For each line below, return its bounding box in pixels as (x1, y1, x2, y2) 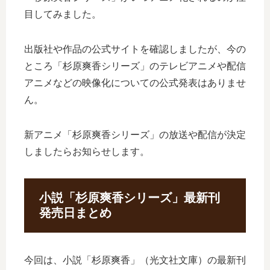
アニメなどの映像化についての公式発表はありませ (24, 77, 246, 88)
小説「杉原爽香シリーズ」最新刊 (39, 190, 220, 204)
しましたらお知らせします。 (24, 146, 149, 157)
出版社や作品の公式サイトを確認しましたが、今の (24, 43, 246, 54)
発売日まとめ (39, 206, 111, 219)
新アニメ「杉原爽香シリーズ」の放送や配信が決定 (24, 129, 246, 140)
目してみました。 (24, 8, 101, 19)
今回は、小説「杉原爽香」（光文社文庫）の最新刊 (24, 255, 246, 266)
